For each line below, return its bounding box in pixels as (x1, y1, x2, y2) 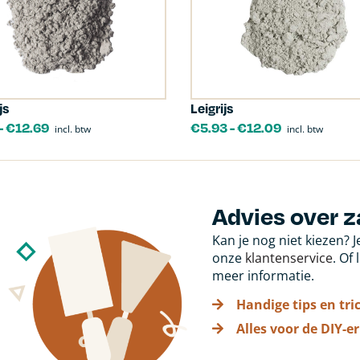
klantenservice (244, 249, 333, 267)
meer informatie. (211, 267, 314, 284)
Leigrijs (190, 100, 234, 117)
